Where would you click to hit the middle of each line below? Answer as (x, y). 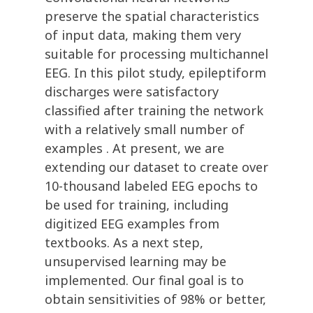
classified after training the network (154, 111)
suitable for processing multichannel (156, 54)
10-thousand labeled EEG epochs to (151, 186)
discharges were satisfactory (132, 92)
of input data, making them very (143, 35)
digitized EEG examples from (132, 224)
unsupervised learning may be (136, 262)
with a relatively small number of (145, 130)
